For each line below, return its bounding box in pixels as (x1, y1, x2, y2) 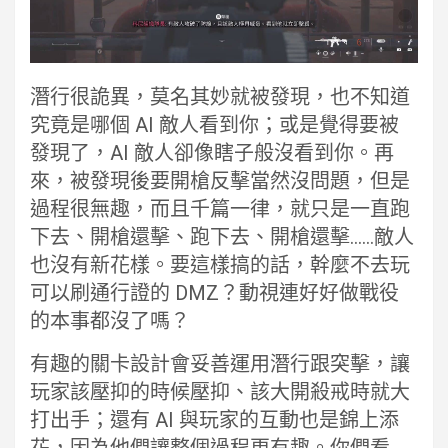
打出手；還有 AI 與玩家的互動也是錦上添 (30, 408, 399, 432)
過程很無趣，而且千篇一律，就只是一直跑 (30, 197, 410, 221)
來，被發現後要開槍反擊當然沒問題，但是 (30, 169, 410, 193)
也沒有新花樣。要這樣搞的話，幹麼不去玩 (30, 253, 410, 277)
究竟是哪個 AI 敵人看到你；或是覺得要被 (30, 113, 399, 137)
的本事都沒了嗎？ (30, 309, 190, 333)
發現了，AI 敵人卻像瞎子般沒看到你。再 (30, 141, 394, 165)
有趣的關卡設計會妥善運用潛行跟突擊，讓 (30, 352, 410, 376)
